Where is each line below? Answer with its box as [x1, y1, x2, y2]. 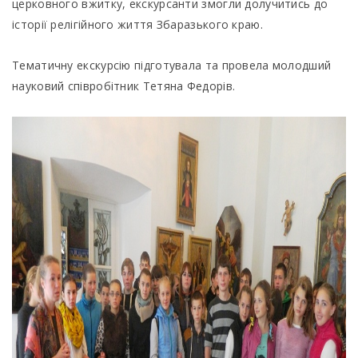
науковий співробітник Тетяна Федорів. [12, 78, 239, 93]
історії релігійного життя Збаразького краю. [12, 17, 267, 32]
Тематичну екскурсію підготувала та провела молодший [12, 58, 332, 73]
